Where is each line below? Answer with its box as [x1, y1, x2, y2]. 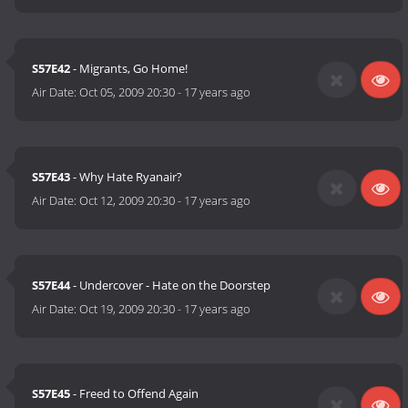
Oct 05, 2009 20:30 [79, 84, 176, 101]
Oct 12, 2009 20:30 [79, 192, 176, 209]
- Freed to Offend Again [70, 385, 199, 403]
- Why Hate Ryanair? [70, 168, 183, 186]
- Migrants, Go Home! [70, 60, 189, 77]
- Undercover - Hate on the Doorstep [70, 277, 271, 294]
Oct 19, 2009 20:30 [79, 301, 176, 318]
